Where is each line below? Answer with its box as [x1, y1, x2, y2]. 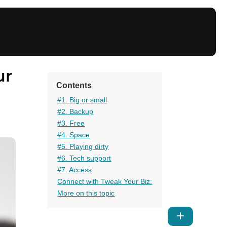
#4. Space [57, 130, 90, 139]
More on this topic [57, 188, 115, 197]
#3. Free [57, 119, 85, 127]
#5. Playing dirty [57, 142, 109, 150]
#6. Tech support [57, 154, 111, 162]
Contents [56, 81, 92, 90]
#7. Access [57, 165, 92, 174]
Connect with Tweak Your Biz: [57, 177, 153, 185]
